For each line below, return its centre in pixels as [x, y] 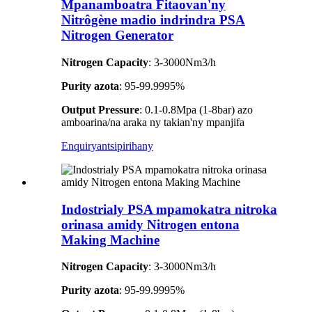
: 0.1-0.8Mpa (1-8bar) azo [196, 110]
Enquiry [79, 146]
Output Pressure [100, 110]
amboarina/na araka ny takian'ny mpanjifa [153, 122]
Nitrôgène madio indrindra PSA [153, 20]
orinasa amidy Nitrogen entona [150, 224]
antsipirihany [125, 146]
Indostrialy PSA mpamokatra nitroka [169, 209]
